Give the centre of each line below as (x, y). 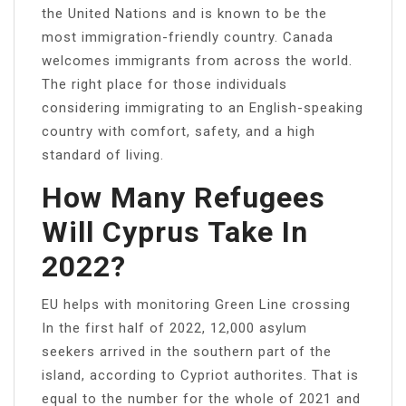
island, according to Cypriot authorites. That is (200, 375)
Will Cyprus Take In (175, 232)
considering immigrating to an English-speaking (203, 107)
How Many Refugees (184, 197)
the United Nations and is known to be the (184, 13)
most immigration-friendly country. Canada (188, 37)
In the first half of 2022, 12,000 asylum (174, 328)
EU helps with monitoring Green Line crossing (196, 304)
